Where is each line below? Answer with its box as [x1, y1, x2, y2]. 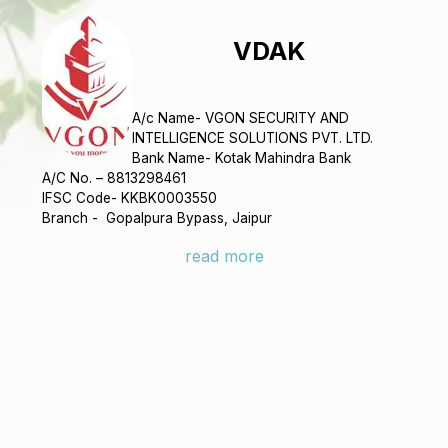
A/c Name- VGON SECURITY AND [132, 110, 350, 126]
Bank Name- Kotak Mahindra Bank [132, 150, 352, 166]
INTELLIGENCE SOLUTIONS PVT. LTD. [132, 130, 374, 146]
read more [184, 246, 264, 266]
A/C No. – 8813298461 [42, 170, 187, 186]
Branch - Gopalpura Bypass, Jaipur [42, 210, 277, 226]
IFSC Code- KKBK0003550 [42, 190, 218, 206]
